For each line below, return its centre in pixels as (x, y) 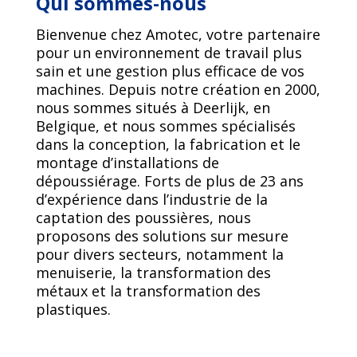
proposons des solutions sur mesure (162, 236)
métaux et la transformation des (148, 291)
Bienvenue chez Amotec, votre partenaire (178, 34)
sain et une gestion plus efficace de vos (170, 71)
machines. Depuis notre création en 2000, (178, 89)
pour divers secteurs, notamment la (159, 254)
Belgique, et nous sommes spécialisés (165, 126)
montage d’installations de (127, 163)
